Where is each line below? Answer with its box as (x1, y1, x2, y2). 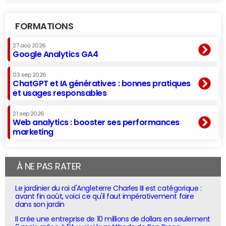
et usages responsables (13, 88, 107, 97)
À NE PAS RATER (16, 161, 81, 171)
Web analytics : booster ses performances (13, 118, 180, 126)
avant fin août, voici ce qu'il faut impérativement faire (15, 192, 194, 200)
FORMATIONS (15, 21, 74, 31)
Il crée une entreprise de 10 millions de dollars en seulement (15, 215, 210, 222)
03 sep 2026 (13, 72, 46, 78)
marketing (13, 127, 53, 136)
